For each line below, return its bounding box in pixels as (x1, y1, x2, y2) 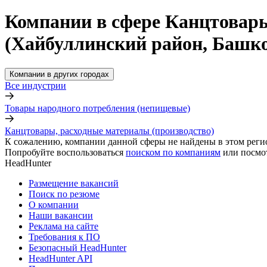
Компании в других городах (10, 69, 109, 79)
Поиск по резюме (29, 188, 100, 199)
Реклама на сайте (29, 221, 98, 231)
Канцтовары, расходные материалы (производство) (5, 125, 214, 136)
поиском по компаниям (126, 147, 221, 157)
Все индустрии (5, 80, 66, 91)
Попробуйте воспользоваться (5, 147, 123, 157)
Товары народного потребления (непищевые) (5, 103, 190, 113)
